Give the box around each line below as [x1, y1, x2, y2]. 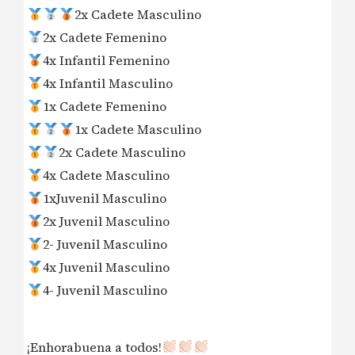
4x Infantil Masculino [43, 74, 173, 93]
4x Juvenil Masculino [43, 258, 170, 277]
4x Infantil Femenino [43, 52, 170, 70]
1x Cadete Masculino [74, 120, 201, 139]
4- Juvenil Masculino [43, 281, 167, 300]
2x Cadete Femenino [43, 29, 166, 47]
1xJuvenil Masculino [43, 189, 166, 208]
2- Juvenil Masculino [43, 235, 167, 254]
